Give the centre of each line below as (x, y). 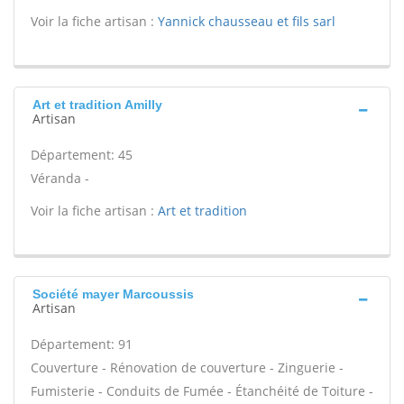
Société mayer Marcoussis (113, 294)
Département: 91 (82, 344)
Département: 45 (82, 155)
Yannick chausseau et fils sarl (247, 21)
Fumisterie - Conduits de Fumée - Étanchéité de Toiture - (202, 391)
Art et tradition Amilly (97, 105)
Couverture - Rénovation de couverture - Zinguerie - (187, 367)
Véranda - (60, 178)
